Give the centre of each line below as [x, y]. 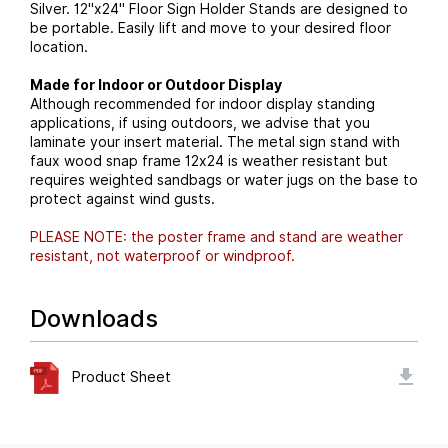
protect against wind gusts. [122, 198]
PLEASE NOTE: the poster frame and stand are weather [216, 236]
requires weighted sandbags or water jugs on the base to [224, 179]
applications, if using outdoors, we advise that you [200, 122]
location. [59, 46]
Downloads [94, 318]
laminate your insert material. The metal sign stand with [215, 141]
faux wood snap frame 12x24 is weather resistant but [209, 160]
